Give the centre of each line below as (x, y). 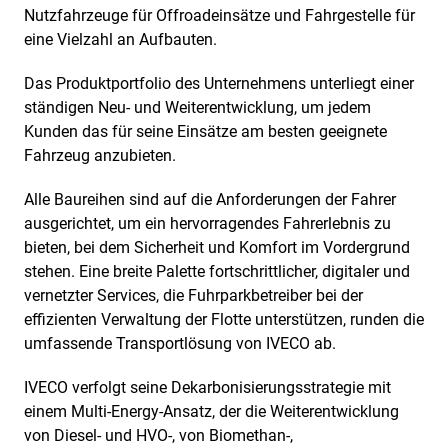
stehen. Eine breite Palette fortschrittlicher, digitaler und (217, 271)
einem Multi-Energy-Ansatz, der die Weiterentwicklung (211, 411)
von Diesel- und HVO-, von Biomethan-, (158, 435)
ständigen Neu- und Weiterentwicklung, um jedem (197, 107)
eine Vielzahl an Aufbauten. (120, 39)
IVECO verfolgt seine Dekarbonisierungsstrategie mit (207, 387)
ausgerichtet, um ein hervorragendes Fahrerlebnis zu (207, 223)
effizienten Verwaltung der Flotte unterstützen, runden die (224, 319)
